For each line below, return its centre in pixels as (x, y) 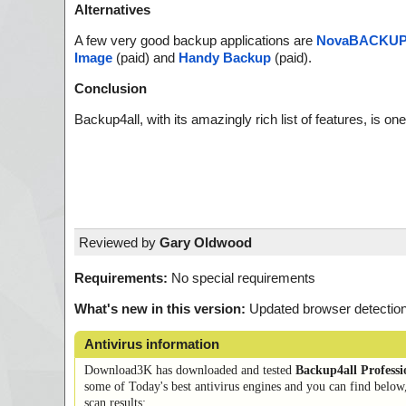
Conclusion (111, 89)
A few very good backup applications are (195, 41)
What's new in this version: (160, 308)
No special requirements (242, 277)
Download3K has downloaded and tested (190, 370)
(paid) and (145, 58)
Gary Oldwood (206, 242)
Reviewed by (119, 242)
